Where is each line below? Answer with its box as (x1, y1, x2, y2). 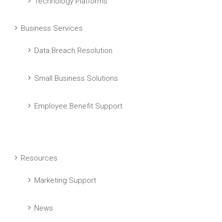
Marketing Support (34, 176, 96, 185)
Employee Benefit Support (34, 102, 122, 111)
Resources (21, 154, 57, 163)
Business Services (21, 24, 83, 33)
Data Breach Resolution (34, 46, 112, 55)
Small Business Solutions (34, 74, 118, 83)
